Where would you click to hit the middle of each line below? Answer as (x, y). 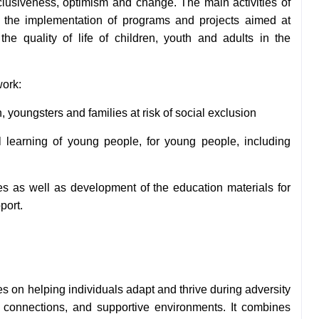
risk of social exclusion (199, 113)
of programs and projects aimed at (199, 21)
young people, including (228, 142)
